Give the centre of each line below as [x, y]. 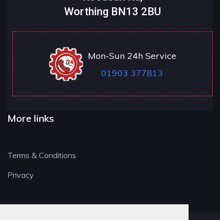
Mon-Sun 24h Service [132, 55]
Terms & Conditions [42, 155]
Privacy [21, 175]
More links [31, 118]
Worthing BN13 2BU [112, 11]
